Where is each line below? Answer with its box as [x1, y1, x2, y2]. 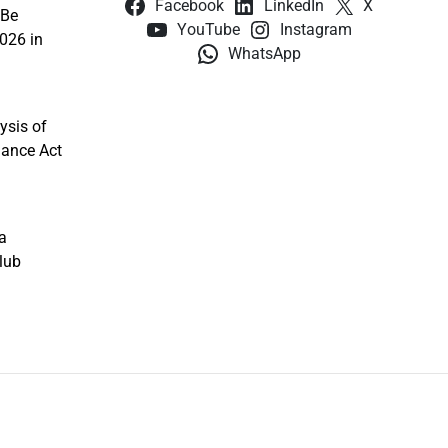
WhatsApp [227, 45, 301, 64]
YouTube [176, 21, 240, 40]
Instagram [279, 21, 352, 40]
